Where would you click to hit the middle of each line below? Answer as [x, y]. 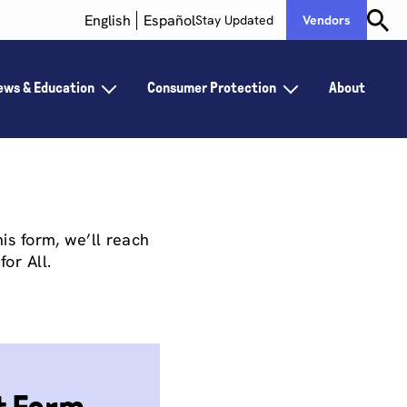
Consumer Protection [212, 88]
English [108, 20]
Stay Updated [234, 20]
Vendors [327, 20]
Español [169, 20]
